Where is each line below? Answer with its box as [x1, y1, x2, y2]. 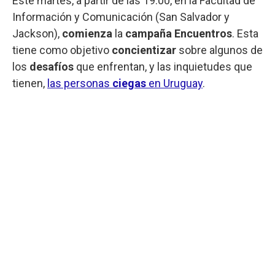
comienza [62, 26, 115, 40]
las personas [47, 76, 112, 90]
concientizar [112, 43, 179, 56]
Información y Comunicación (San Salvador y [12, 10, 230, 23]
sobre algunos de [179, 43, 263, 56]
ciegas [112, 76, 146, 90]
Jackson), [12, 26, 62, 40]
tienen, [12, 76, 47, 90]
